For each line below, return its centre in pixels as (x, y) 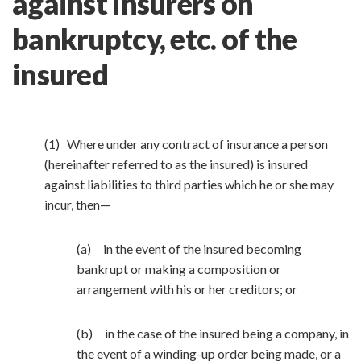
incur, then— (77, 204)
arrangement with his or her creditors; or (187, 289)
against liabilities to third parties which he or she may (189, 184)
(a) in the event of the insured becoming (189, 249)
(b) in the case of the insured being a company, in (213, 333)
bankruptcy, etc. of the (155, 39)
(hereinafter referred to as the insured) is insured (176, 164)
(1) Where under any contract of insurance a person (186, 144)
